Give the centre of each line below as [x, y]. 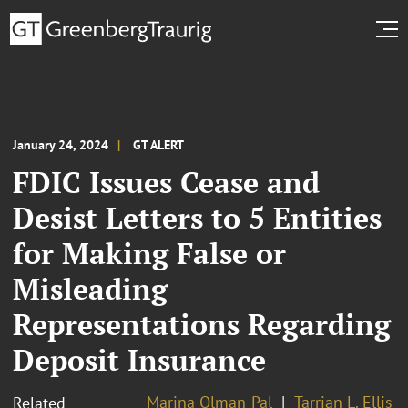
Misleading [90, 288]
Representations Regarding [202, 324]
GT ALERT [158, 144]
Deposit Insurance [139, 359]
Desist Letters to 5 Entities [197, 217]
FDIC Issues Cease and [166, 182]
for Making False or [149, 253]
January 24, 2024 [61, 144]
